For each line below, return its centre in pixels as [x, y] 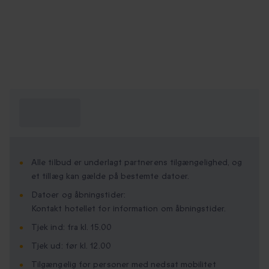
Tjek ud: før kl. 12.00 [71, 246]
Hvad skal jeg [48, 106]
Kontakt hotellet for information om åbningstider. [128, 209]
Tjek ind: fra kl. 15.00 [71, 228]
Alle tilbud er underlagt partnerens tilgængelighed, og [137, 163]
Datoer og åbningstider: [78, 195]
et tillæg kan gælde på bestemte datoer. [110, 177]
